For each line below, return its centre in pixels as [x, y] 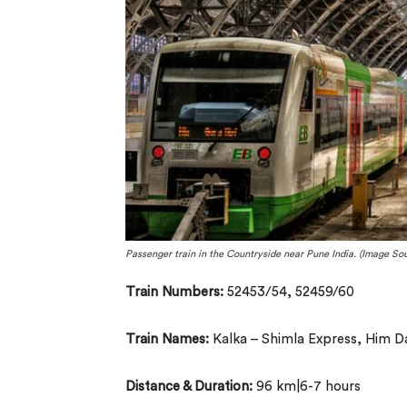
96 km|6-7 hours [307, 386]
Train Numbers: [174, 292]
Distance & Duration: [189, 386]
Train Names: [167, 339]
